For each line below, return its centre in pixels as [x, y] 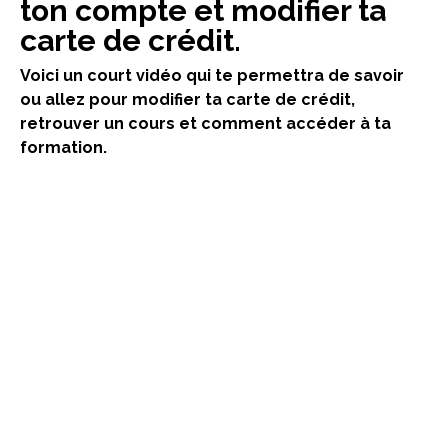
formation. [63, 147]
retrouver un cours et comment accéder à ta [205, 123]
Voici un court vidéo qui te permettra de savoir [212, 75]
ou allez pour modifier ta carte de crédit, [187, 99]
